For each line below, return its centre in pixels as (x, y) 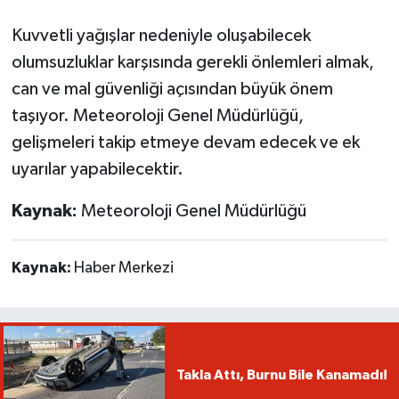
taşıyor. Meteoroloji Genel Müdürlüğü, (157, 116)
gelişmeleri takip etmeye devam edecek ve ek (185, 143)
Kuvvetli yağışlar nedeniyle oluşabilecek (161, 36)
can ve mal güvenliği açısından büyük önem (172, 90)
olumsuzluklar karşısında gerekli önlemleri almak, (192, 63)
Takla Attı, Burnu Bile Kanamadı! (281, 375)
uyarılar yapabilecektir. (97, 170)
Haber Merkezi (123, 269)
